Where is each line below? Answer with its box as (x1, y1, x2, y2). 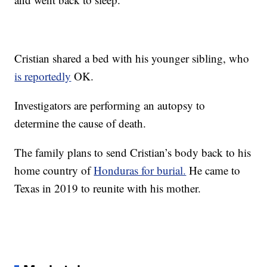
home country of (14, 163, 94, 178)
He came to (186, 163, 241, 178)
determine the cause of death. (14, 116, 147, 131)
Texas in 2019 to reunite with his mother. (14, 181, 201, 196)
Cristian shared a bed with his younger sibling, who (14, 51, 250, 66)
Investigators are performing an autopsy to (14, 98, 206, 113)
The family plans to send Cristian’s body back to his (14, 145, 252, 160)
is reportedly (14, 69, 72, 84)
